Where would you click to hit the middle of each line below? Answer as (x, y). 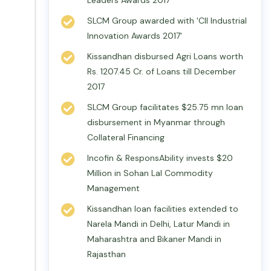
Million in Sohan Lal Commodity (150, 173)
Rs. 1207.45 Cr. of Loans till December (162, 71)
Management (113, 188)
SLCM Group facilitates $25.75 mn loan (165, 107)
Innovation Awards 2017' (135, 36)
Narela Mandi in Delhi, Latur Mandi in (158, 224)
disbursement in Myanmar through (156, 122)
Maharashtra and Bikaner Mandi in (154, 239)
